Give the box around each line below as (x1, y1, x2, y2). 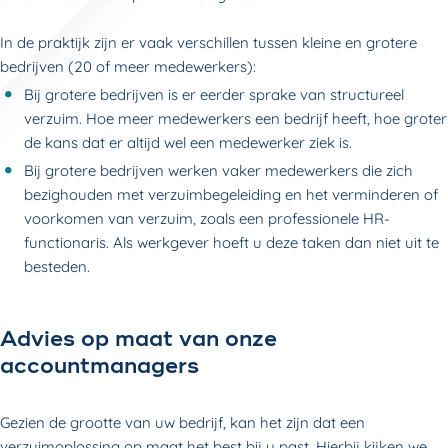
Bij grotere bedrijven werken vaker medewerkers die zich (24, 161, 413, 180)
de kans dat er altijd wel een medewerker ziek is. (24, 133, 352, 152)
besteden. (24, 257, 90, 276)
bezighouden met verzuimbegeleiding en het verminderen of (24, 185, 438, 204)
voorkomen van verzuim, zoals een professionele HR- (24, 209, 390, 228)
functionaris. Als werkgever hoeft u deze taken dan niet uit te (24, 233, 439, 252)
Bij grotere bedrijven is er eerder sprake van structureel (24, 85, 404, 104)
